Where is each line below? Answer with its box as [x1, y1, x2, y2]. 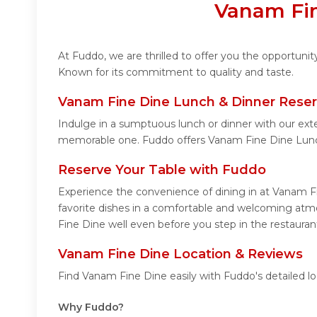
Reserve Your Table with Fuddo [58, 161, 266, 178]
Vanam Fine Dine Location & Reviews [58, 246, 303, 262]
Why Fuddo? [58, 300, 124, 313]
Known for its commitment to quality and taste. [58, 65, 294, 79]
